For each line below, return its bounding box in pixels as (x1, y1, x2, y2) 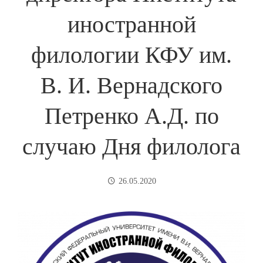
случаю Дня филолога (22, 133, 241, 160)
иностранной (67, 11, 196, 38)
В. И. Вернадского (41, 72, 222, 99)
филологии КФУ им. (31, 42, 232, 68)
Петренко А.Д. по (44, 103, 219, 129)
